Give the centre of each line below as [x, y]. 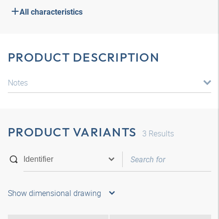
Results [160, 133]
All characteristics [51, 12]
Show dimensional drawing [55, 193]
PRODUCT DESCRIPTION [84, 57]
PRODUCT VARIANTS [72, 132]
